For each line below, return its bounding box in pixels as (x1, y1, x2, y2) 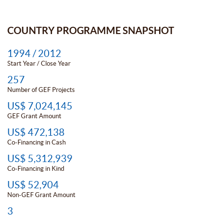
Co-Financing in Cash (7, 138, 66, 146)
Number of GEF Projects (7, 86, 75, 93)
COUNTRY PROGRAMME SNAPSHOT (7, 24, 174, 36)
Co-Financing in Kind (7, 164, 64, 172)
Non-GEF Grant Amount (7, 191, 75, 199)
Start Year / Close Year (7, 59, 71, 67)
